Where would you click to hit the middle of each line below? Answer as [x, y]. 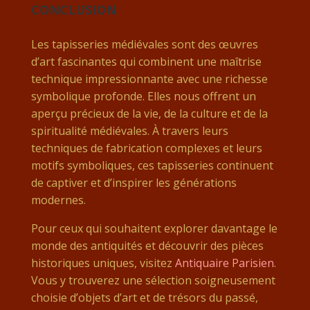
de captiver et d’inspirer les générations [134, 183]
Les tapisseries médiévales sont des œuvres [144, 45]
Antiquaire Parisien [224, 263]
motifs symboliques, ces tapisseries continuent [152, 166]
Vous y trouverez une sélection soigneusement [153, 281]
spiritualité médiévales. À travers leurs [129, 131]
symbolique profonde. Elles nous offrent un [143, 97]
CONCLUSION [73, 10]
